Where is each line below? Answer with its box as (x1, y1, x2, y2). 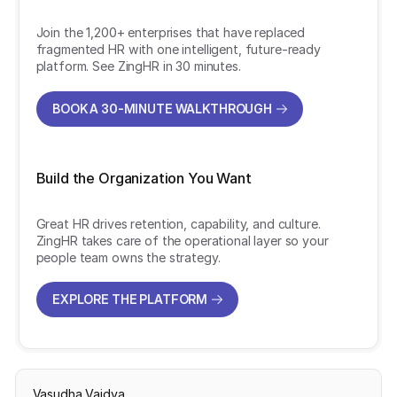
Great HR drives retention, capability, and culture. (35, 215, 321, 231)
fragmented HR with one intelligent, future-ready (35, 42, 321, 58)
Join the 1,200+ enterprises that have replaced (35, 25, 306, 41)
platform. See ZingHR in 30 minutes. (35, 58, 241, 74)
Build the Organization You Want (35, 169, 252, 188)
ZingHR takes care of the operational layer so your (35, 232, 329, 248)
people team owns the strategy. (35, 249, 224, 265)
